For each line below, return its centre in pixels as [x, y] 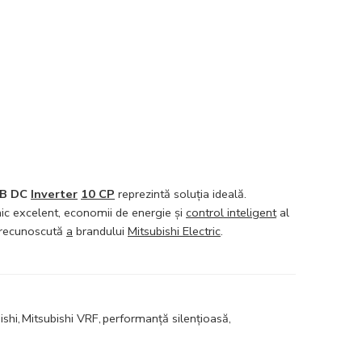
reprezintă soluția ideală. [181, 194]
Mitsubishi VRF [60, 318]
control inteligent [231, 212]
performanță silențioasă [166, 318]
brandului [100, 231]
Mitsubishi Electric [174, 231]
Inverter [54, 194]
